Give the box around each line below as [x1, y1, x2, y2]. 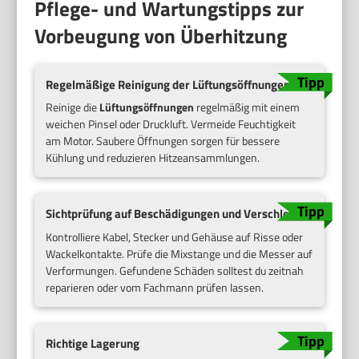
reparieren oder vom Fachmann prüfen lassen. [46, 279, 264, 296]
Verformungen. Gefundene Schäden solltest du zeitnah [46, 262, 305, 280]
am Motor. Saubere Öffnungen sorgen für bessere [46, 132, 280, 150]
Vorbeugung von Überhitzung [34, 21, 288, 52]
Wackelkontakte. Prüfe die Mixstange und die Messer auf [46, 245, 313, 263]
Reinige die [46, 99, 100, 116]
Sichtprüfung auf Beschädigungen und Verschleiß [46, 204, 301, 224]
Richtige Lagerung [46, 334, 140, 353]
